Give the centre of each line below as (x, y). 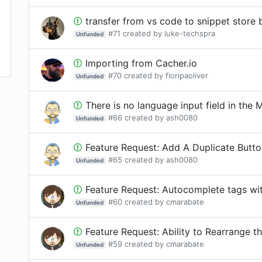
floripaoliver (187, 75)
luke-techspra (189, 33)
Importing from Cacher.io (141, 63)
